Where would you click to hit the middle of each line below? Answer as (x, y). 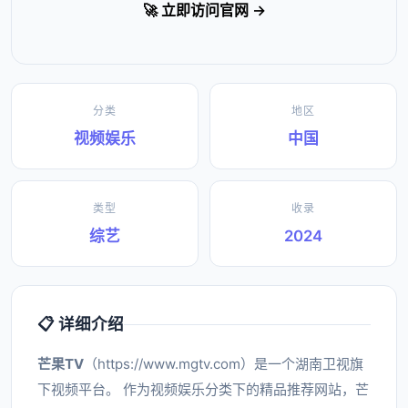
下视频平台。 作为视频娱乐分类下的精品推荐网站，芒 (203, 389)
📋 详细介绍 (81, 324)
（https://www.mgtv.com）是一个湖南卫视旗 (224, 364)
